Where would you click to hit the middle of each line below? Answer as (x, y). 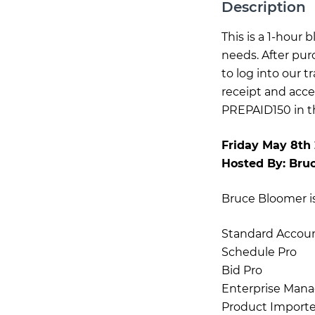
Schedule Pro (259, 252)
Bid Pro (242, 270)
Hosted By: (255, 163)
